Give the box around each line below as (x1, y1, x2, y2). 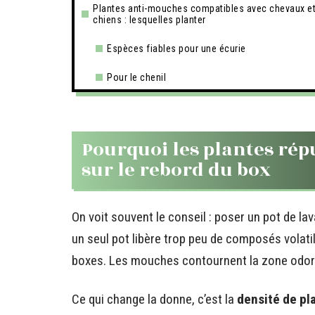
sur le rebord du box (82, 156, 271, 184)
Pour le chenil (107, 72, 166, 83)
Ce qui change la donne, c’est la (72, 291, 237, 307)
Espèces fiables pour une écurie (107, 43, 246, 54)
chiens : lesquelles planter (93, 14, 206, 25)
